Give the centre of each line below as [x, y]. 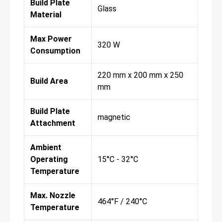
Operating [49, 159]
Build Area [49, 81]
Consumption [55, 51]
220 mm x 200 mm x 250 [140, 75]
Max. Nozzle [53, 195]
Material [46, 14]
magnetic [114, 117]
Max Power [51, 39]
